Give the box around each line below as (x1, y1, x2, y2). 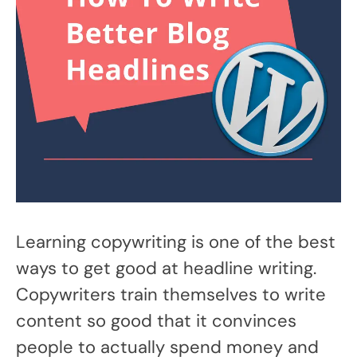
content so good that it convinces (16, 309, 296, 332)
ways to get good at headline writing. (16, 257, 316, 280)
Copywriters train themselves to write (16, 283, 326, 306)
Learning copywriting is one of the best (16, 230, 335, 253)
